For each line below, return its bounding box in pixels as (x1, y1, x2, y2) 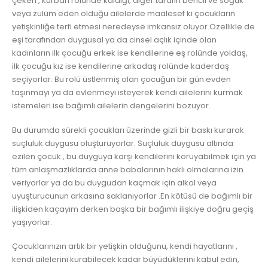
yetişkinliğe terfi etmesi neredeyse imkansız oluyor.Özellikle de (12, 21, 255, 33)
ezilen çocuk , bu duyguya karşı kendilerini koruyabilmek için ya (12, 150, 256, 162)
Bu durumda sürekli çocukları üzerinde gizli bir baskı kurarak (12, 124, 244, 136)
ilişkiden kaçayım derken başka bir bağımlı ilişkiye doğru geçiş (12, 203, 254, 215)
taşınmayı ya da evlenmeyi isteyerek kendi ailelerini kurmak (12, 87, 243, 99)
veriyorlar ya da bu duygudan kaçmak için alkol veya (12, 176, 217, 188)
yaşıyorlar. (12, 216, 52, 228)
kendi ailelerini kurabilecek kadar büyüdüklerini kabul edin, (12, 254, 239, 266)
